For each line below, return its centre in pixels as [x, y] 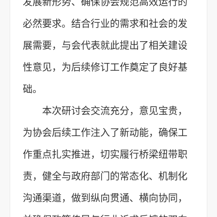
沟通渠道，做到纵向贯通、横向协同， [105, 198]
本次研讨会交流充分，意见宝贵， [115, 111]
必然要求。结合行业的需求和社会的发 [105, 23]
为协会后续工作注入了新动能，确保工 [105, 132]
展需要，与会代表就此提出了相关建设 [105, 45]
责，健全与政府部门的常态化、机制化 [105, 176]
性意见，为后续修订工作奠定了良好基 [105, 67]
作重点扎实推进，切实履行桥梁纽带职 [105, 154]
